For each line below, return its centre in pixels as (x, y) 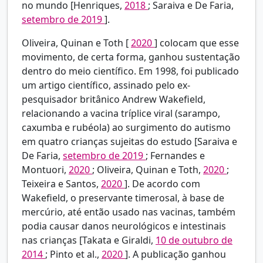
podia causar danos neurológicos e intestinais (124, 226)
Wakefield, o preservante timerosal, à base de (123, 198)
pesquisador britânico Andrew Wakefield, (114, 100)
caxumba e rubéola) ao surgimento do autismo (126, 128)
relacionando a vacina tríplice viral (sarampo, (121, 114)
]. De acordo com (162, 184)
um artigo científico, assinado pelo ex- (106, 85)
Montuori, (45, 170)
